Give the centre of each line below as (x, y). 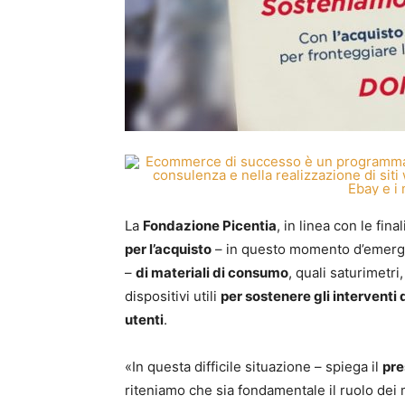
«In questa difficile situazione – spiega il (254, 367)
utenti (144, 320)
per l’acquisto (168, 249)
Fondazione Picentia (210, 226)
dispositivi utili (173, 296)
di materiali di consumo (212, 273)
